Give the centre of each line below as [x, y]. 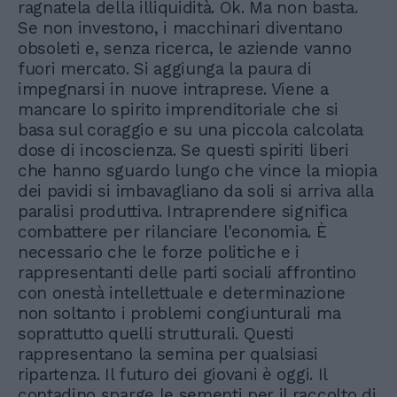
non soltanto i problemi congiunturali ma [179, 314]
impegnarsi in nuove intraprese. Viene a [173, 90]
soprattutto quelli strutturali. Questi [156, 334]
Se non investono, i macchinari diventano [180, 28]
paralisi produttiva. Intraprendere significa [183, 212]
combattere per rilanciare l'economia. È [172, 232]
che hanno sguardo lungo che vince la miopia [198, 171]
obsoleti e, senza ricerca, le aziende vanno [185, 49]
